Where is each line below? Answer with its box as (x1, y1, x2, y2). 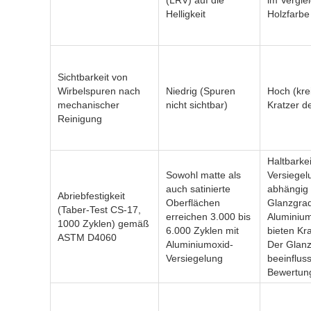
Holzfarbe (267, 8, 310, 19)
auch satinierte (166, 183, 230, 194)
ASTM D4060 (58, 232, 117, 243)
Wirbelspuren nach (58, 85, 140, 96)
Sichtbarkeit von (58, 72, 128, 83)
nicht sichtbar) (166, 99, 228, 110)
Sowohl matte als (166, 169, 241, 180)
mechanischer (58, 99, 119, 110)
